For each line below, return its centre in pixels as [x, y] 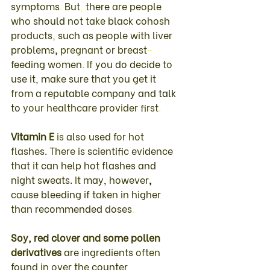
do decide [139, 63]
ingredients [108, 251]
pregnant [83, 49]
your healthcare [61, 107]
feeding [29, 63]
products [32, 34]
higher [147, 193]
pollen [147, 237]
